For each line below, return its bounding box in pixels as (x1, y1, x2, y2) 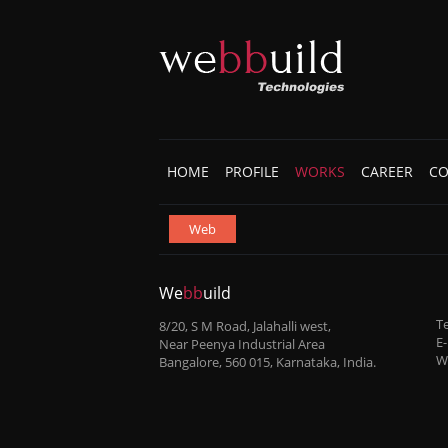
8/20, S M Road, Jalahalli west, (159, 316, 331, 335)
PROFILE (225, 162, 279, 181)
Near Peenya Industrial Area (159, 334, 325, 353)
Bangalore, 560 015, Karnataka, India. (159, 352, 376, 371)
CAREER (361, 162, 413, 181)
